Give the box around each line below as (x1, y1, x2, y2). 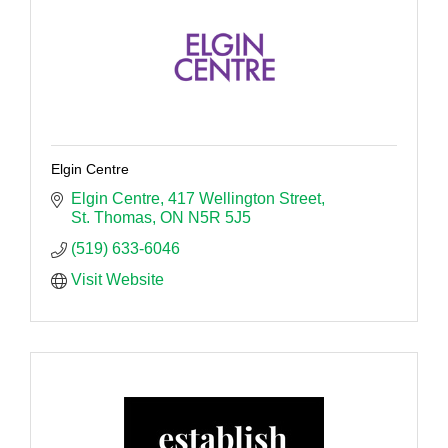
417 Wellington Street (168, 189, 321, 207)
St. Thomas (71, 208, 152, 226)
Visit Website (71, 270, 164, 288)
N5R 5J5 (188, 208, 251, 226)
